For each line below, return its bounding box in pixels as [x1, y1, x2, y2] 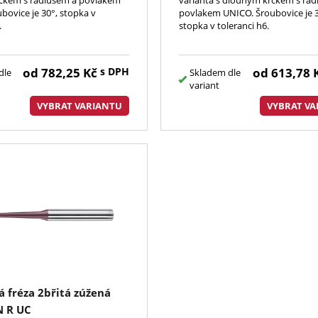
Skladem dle [190, 65, 241, 79]
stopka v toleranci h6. [179, 18, 270, 32]
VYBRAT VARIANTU [37, 99, 123, 112]
